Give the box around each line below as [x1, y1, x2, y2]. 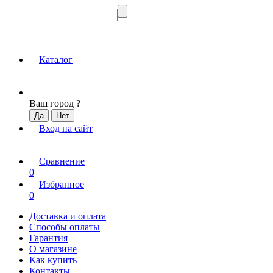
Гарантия [29, 233, 68, 243]
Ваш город [29, 98, 76, 108]
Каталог [39, 54, 73, 65]
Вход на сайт [39, 123, 93, 133]
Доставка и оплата [29, 211, 106, 221]
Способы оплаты [29, 222, 100, 232]
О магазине [29, 244, 77, 254]
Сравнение [39, 156, 85, 166]
